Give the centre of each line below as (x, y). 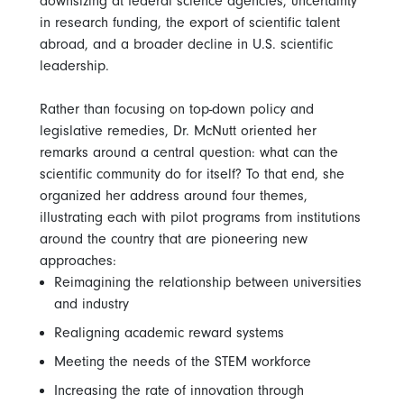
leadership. (74, 66)
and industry (92, 304)
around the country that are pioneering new (174, 239)
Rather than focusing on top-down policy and (177, 110)
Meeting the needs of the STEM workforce (183, 362)
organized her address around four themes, (174, 196)
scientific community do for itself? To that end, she (192, 174)
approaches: (78, 261)
